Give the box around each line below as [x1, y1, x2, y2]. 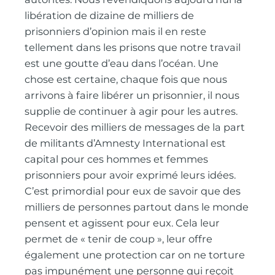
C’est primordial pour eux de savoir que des [25, 184, 241, 197]
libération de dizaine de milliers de [25, 9, 195, 21]
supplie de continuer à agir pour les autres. [25, 104, 238, 117]
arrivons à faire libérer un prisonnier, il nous [25, 88, 240, 101]
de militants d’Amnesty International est [25, 136, 227, 149]
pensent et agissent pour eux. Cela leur [25, 216, 220, 229]
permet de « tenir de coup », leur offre [25, 232, 213, 245]
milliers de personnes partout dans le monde [25, 200, 249, 213]
